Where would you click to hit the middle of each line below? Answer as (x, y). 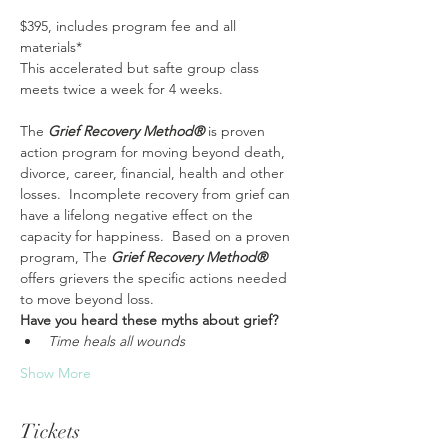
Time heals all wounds (116, 341)
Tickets (50, 431)
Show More (55, 373)
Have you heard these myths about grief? (149, 320)
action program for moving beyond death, (154, 152)
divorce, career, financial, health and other (154, 173)
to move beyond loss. (89, 299)
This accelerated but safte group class (141, 68)
